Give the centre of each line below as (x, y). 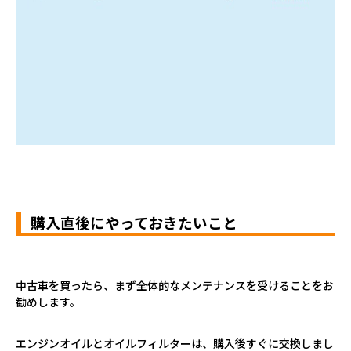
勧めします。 (48, 301)
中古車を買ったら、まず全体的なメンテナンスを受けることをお (175, 285)
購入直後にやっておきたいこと (134, 222)
